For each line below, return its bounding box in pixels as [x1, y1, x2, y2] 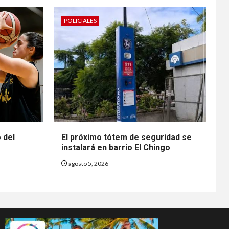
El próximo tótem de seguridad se [61, 132, 192, 142]
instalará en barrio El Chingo [61, 142, 170, 152]
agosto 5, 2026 [67, 159, 108, 167]
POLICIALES [63, 16, 97, 25]
